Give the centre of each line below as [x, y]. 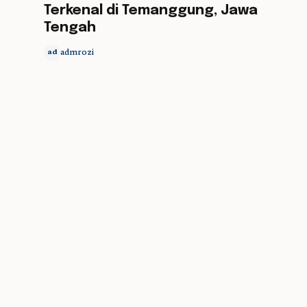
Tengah [70, 28]
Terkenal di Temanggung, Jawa [151, 11]
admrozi [77, 53]
